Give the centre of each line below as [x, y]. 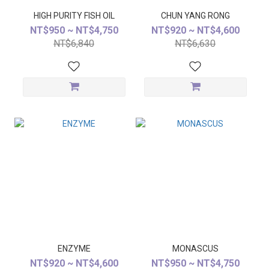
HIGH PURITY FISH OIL [74, 16]
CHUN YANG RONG [195, 16]
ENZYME [74, 249]
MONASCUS [195, 249]
